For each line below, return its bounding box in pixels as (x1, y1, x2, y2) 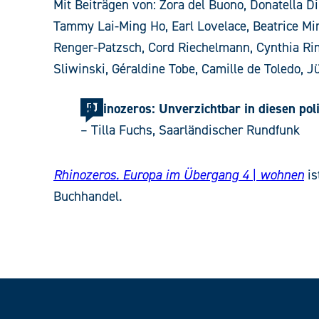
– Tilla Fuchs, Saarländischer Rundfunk (80, 121, 300, 139)
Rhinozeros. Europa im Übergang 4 (53, 166, 249, 184)
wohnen (260, 166, 304, 184)
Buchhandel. (53, 187, 122, 205)
